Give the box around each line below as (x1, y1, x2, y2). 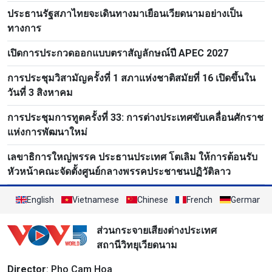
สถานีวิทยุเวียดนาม (96, 239, 177, 251)
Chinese (137, 194, 168, 205)
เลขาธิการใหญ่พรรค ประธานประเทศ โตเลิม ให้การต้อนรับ (7, 151, 257, 163)
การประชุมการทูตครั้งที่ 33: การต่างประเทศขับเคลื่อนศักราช (7, 111, 263, 123)
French (186, 194, 212, 205)
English (27, 194, 54, 205)
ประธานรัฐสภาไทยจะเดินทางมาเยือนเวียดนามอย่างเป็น (7, 7, 242, 19)
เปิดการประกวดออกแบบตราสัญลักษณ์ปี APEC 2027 (7, 47, 228, 59)
